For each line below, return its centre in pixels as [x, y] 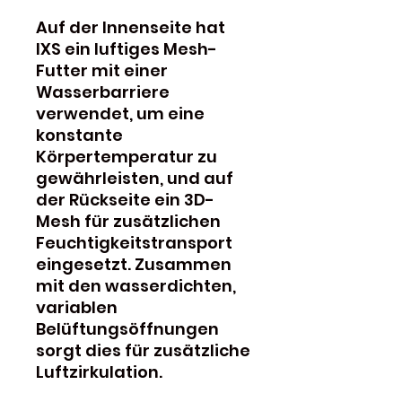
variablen [77, 307]
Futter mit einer [102, 70]
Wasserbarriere [103, 92]
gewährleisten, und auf [135, 178]
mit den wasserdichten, [136, 285]
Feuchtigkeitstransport [134, 242]
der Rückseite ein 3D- [125, 199]
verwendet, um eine [120, 113]
